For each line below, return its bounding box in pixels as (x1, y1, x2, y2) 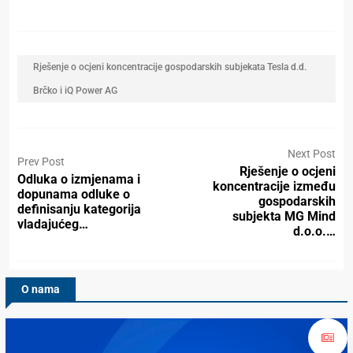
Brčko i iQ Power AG (33, 85, 117, 97)
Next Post (288, 147, 336, 161)
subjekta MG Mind (232, 209, 336, 225)
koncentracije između (213, 179, 336, 195)
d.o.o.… (293, 224, 336, 240)
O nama (21, 283, 60, 296)
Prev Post (17, 154, 65, 168)
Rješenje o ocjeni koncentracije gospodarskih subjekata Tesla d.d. (33, 61, 307, 73)
